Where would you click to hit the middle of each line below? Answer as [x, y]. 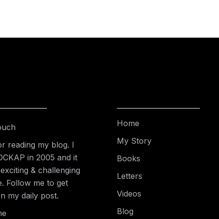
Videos [129, 194]
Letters [130, 176]
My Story [134, 141]
